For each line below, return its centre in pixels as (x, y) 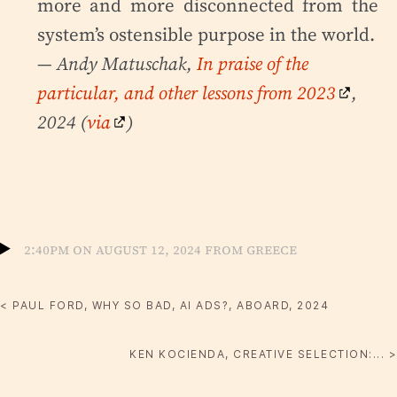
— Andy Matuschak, (117, 63)
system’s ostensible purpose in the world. (206, 34)
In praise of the (252, 63)
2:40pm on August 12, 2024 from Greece (161, 249)
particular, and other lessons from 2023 (186, 92)
